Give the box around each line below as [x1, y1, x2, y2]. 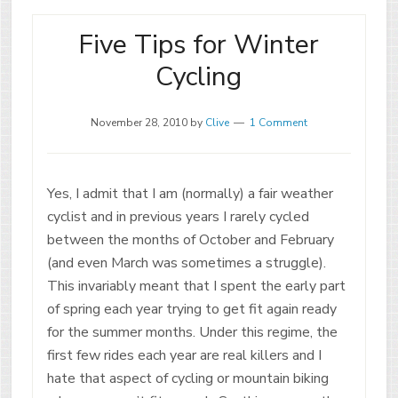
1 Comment [249, 115, 307, 130]
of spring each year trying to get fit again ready [46, 299, 337, 319]
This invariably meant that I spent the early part [46, 276, 346, 296]
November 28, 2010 [90, 115, 187, 130]
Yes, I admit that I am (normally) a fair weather [46, 184, 333, 203]
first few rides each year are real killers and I [46, 346, 322, 365]
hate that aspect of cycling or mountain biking [46, 369, 329, 388]
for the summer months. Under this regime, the [46, 322, 338, 342]
